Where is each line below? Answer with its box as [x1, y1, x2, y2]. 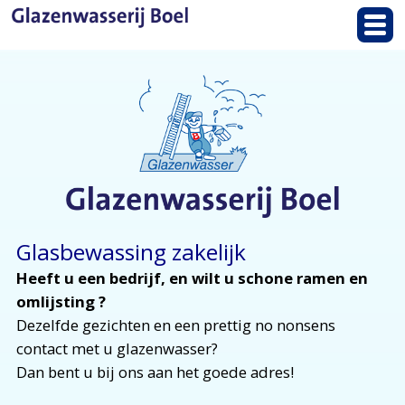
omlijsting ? [15, 290, 106, 312]
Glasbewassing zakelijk [15, 236, 246, 267]
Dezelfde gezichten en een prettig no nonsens [15, 314, 335, 335]
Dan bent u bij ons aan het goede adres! [15, 361, 294, 382]
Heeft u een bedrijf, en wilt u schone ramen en [15, 267, 368, 288]
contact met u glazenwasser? [15, 337, 218, 359]
